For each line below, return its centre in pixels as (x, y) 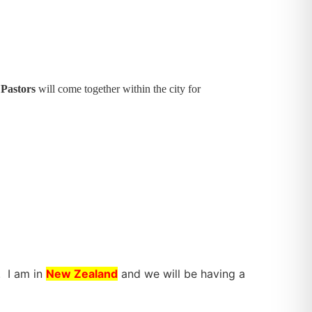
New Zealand (82, 274)
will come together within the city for (119, 89)
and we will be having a (183, 274)
